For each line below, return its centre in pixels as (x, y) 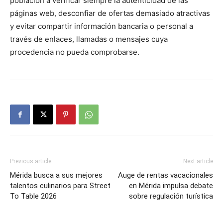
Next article (198, 161)
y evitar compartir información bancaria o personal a (102, 26)
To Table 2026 (33, 196)
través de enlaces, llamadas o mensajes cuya (89, 39)
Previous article (31, 161)
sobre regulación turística (171, 196)
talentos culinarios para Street (60, 185)
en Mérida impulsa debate (171, 185)
